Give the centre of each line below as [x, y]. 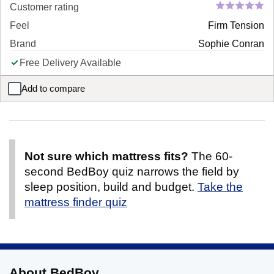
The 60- [210, 157]
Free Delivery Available [70, 63]
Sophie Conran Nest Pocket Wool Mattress [98, 94]
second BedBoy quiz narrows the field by [132, 172]
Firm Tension [236, 26]
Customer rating [44, 7]
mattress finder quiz [76, 202]
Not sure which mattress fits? [106, 157]
